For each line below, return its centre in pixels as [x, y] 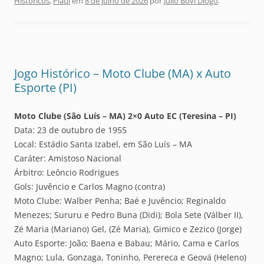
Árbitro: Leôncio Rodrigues [67, 173]
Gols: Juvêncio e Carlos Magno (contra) [90, 187]
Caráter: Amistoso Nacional [68, 159]
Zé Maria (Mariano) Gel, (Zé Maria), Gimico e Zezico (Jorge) [128, 229]
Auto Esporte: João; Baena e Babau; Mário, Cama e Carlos [127, 243]
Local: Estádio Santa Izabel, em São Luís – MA [103, 144]
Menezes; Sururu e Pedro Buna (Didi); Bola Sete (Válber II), [129, 215]
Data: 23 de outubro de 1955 [70, 130]
